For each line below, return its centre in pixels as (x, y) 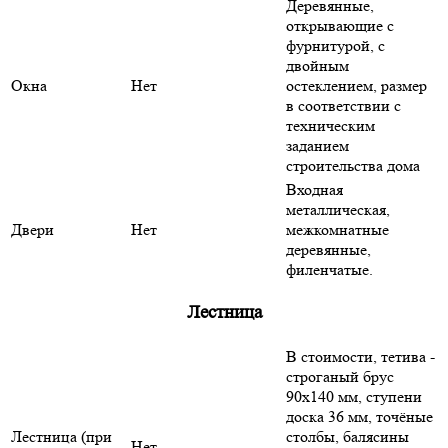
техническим (330, 125)
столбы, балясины (347, 436)
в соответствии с (343, 105)
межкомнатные (337, 229)
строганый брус (340, 376)
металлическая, (338, 209)
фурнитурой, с (335, 45)
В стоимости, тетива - (360, 356)
